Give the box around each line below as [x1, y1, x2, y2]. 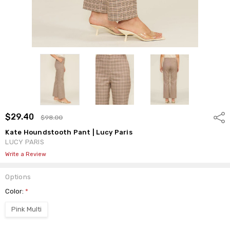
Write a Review [5, 150, 47, 158]
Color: [5, 187, 26, 195]
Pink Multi [11, 205, 42, 213]
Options [5, 172, 31, 181]
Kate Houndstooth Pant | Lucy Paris [5, 128, 132, 136]
